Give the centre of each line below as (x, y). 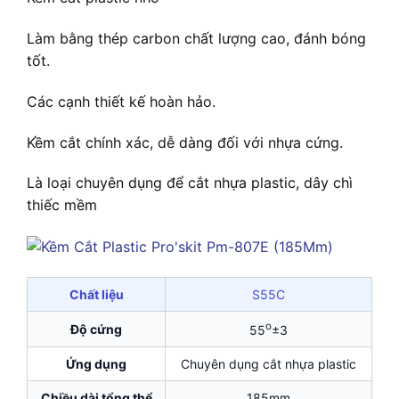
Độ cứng (96, 330)
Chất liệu (96, 295)
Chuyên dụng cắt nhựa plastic (269, 364)
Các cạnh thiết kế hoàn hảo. (121, 101)
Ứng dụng (96, 364)
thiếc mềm (62, 205)
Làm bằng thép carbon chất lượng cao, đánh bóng (196, 38)
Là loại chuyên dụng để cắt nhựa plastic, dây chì (190, 183)
